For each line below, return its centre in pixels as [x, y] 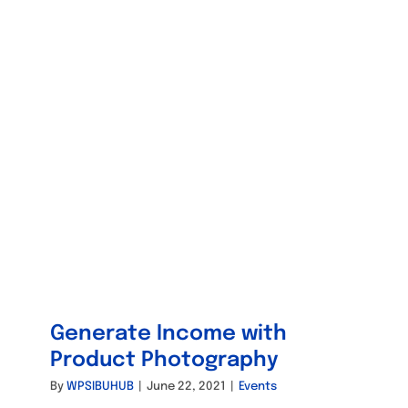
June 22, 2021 [186, 386]
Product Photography [164, 360]
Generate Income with [168, 333]
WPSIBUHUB [100, 386]
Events [258, 386]
